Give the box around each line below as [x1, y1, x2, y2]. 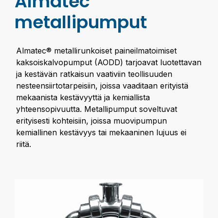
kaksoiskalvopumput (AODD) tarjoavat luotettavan [16, 57, 201, 67]
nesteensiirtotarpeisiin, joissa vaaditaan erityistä [16, 81, 188, 91]
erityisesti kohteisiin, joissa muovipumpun [16, 116, 167, 126]
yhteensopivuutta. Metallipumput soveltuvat [16, 104, 177, 114]
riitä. [16, 139, 31, 149]
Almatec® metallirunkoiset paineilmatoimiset [16, 46, 177, 55]
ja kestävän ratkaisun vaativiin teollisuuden [16, 69, 172, 79]
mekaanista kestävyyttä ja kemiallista [16, 92, 150, 102]
